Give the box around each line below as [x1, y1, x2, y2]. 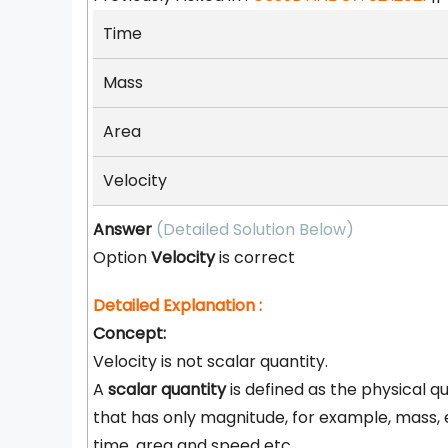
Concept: [93, 322, 166, 345]
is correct [215, 246, 295, 269]
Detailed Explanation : [93, 294, 262, 317]
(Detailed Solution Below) [156, 218, 354, 241]
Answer [93, 218, 152, 241]
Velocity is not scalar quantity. [93, 350, 328, 373]
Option [93, 246, 151, 269]
